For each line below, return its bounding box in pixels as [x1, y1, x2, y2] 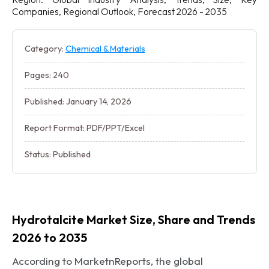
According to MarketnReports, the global [12, 255, 203, 267]
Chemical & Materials [65, 43, 145, 54]
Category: [25, 43, 65, 54]
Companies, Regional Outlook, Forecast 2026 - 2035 [12, 5, 227, 17]
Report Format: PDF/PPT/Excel [25, 122, 145, 133]
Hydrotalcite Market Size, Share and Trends [12, 212, 255, 227]
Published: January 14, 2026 [25, 96, 131, 107]
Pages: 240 [25, 70, 69, 80]
